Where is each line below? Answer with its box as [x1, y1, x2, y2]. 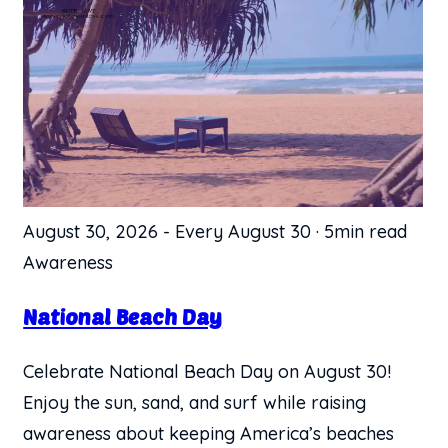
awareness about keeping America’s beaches [23, 421, 395, 445]
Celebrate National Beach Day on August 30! [23, 359, 392, 383]
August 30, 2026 [23, 219, 159, 243]
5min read [324, 219, 408, 243]
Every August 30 [175, 219, 312, 243]
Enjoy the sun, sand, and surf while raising [23, 390, 367, 414]
